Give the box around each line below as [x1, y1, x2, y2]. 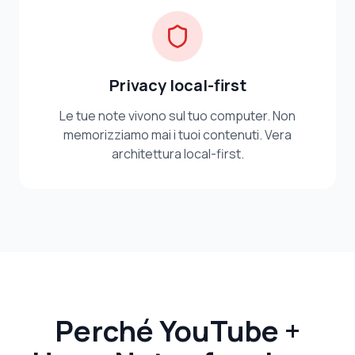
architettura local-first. [111, 145, 244, 162]
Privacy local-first [109, 74, 246, 96]
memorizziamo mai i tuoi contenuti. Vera [63, 126, 292, 143]
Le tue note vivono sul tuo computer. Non [59, 107, 296, 124]
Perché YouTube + [55, 311, 300, 350]
